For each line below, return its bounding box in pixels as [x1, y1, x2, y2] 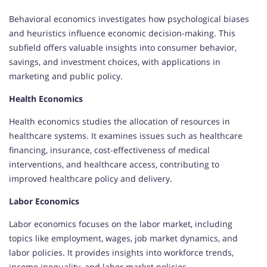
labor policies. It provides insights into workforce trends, [9, 247, 234, 259]
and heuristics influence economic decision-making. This [9, 27, 235, 39]
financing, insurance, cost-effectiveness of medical [9, 144, 210, 156]
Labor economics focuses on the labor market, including [9, 218, 232, 230]
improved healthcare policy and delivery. [9, 173, 172, 185]
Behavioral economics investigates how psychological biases [9, 13, 249, 25]
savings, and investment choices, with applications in [9, 56, 221, 68]
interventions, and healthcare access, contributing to [9, 159, 219, 170]
